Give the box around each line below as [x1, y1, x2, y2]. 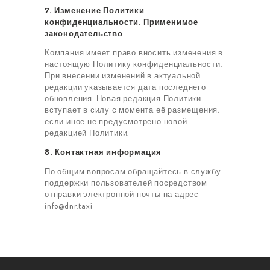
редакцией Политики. [45, 128, 130, 138]
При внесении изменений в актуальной [45, 71, 201, 81]
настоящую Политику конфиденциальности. [45, 59, 222, 69]
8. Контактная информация [45, 147, 162, 157]
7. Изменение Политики [45, 5, 145, 16]
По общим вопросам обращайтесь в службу [45, 166, 221, 177]
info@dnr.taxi [45, 201, 93, 211]
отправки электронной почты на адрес [45, 189, 199, 199]
